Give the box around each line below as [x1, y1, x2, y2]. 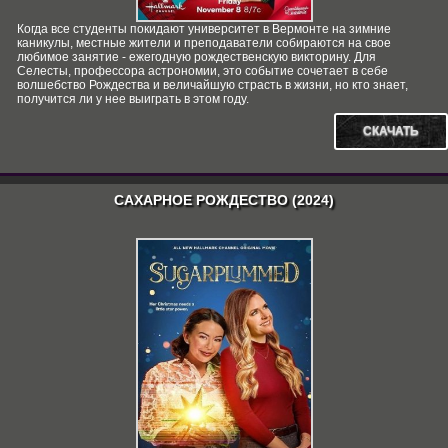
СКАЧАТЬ [363, 124, 419, 138]
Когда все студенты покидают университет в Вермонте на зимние [17, 22, 391, 36]
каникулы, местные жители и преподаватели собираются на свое [17, 36, 391, 50]
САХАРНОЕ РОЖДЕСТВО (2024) [114, 192, 334, 208]
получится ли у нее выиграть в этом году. [17, 92, 249, 106]
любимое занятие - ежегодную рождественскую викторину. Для [17, 50, 376, 64]
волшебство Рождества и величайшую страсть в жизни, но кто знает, [17, 78, 408, 92]
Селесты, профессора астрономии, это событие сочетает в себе [17, 64, 388, 78]
